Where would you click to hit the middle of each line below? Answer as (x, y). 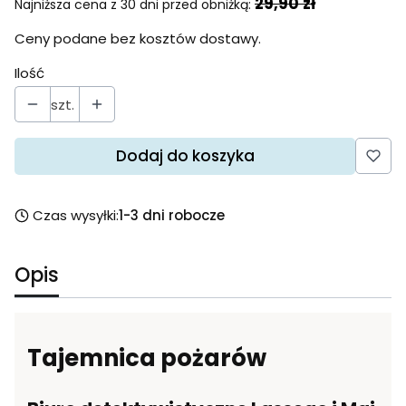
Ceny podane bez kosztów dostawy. (138, 39)
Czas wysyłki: (76, 215)
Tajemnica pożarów (147, 358)
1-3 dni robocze (172, 215)
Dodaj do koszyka (185, 156)
